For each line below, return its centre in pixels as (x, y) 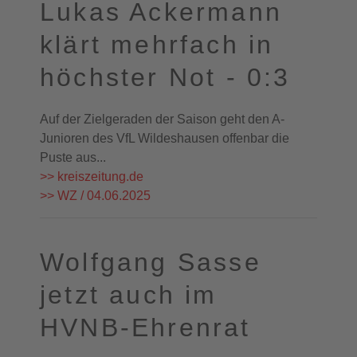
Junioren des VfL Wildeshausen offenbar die (165, 138)
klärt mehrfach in (157, 45)
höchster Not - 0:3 (165, 77)
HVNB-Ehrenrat (145, 328)
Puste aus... (73, 157)
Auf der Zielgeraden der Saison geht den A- (162, 119)
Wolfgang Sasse (151, 262)
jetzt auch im (129, 295)
